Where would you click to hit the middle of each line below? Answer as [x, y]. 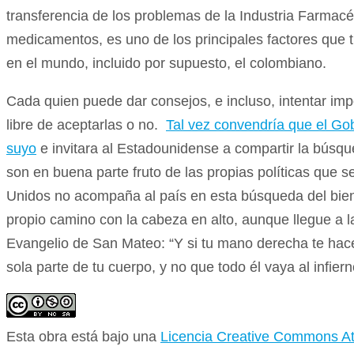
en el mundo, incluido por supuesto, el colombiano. [166, 63]
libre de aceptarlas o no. [86, 124]
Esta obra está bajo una [83, 336]
